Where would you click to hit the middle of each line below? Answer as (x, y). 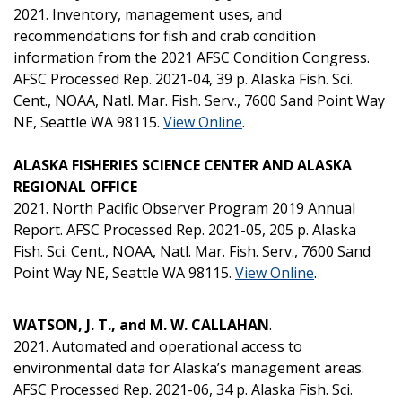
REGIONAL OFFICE (75, 186)
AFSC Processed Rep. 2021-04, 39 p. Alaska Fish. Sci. (183, 79)
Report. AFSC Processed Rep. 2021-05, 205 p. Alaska (185, 229)
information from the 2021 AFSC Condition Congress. (192, 57)
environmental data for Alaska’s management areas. (189, 367)
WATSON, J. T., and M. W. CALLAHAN (141, 324)
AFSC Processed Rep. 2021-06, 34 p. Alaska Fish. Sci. (183, 389)
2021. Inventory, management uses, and (148, 14)
